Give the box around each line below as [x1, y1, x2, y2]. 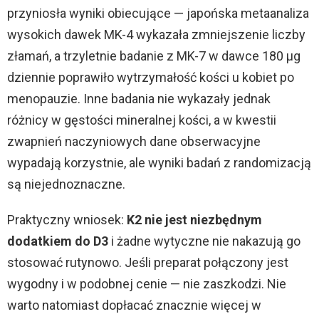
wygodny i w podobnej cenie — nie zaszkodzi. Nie [7, 276, 286, 291]
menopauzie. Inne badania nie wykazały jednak [7, 90, 271, 106]
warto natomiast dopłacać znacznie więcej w [7, 297, 261, 313]
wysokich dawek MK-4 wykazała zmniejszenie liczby [7, 26, 305, 42]
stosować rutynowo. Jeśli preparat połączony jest [7, 254, 288, 270]
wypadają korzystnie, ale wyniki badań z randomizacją [7, 155, 311, 170]
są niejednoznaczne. [7, 176, 125, 192]
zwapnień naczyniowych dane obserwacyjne [7, 133, 261, 149]
